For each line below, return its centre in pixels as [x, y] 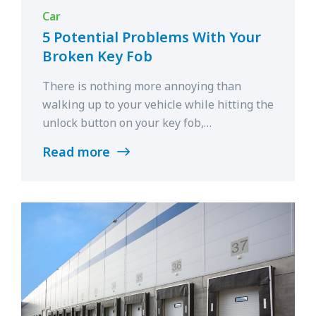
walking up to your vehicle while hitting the [158, 104]
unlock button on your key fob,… [127, 122]
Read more [78, 151]
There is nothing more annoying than [142, 86]
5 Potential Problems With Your [152, 37]
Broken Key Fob [97, 56]
